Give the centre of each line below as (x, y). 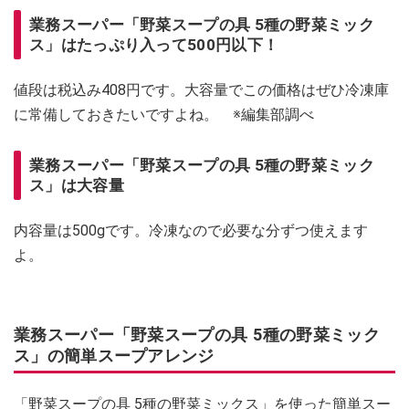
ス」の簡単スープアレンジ (114, 356)
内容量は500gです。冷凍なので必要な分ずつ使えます (191, 231)
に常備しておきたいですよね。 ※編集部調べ (164, 115)
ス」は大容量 (77, 186)
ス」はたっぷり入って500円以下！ (154, 45)
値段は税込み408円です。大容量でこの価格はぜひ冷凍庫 (201, 90)
